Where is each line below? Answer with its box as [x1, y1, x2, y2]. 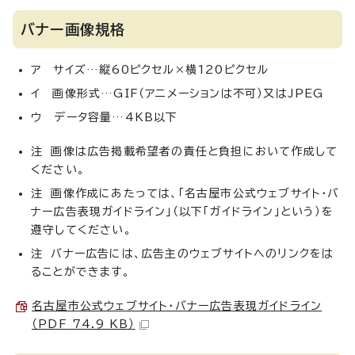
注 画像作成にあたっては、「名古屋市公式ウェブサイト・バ [31, 188, 340, 199]
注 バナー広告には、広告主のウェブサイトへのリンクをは [31, 248, 334, 259]
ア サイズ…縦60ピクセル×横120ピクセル [31, 64, 269, 75]
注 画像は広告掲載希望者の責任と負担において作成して [31, 146, 338, 157]
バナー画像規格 [21, 22, 126, 36]
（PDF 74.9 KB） [32, 319, 136, 330]
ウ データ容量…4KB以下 [31, 112, 178, 123]
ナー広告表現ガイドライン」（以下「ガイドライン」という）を [31, 206, 334, 217]
